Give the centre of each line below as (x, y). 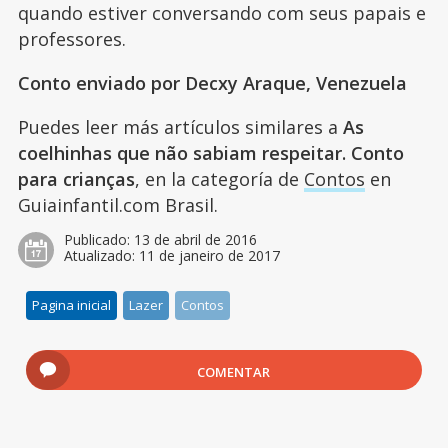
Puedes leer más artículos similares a (180, 127)
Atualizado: (101, 256)
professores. (74, 39)
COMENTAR (234, 372)
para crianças (76, 179)
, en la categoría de (219, 179)
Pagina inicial (72, 305)
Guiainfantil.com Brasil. (117, 205)
